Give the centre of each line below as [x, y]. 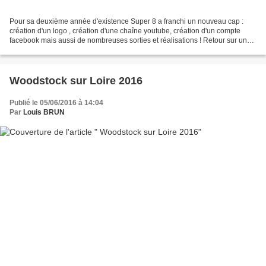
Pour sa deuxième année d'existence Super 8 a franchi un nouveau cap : [126, 22]
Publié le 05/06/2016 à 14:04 [56, 103]
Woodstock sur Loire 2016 [76, 81]
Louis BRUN [44, 113]
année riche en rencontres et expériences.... [80, 50]
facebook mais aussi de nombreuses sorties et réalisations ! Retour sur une [130, 41]
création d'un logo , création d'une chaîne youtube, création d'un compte [125, 31]
